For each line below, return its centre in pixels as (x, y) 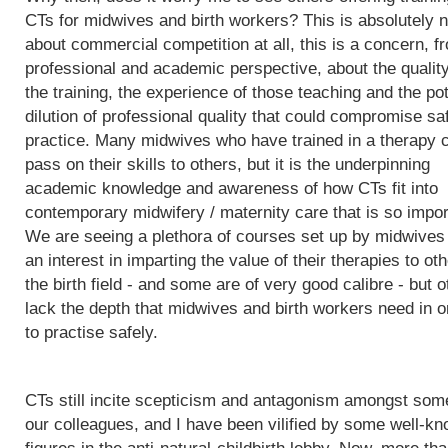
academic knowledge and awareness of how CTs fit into (231, 188)
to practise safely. (91, 332)
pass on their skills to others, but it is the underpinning (227, 164)
